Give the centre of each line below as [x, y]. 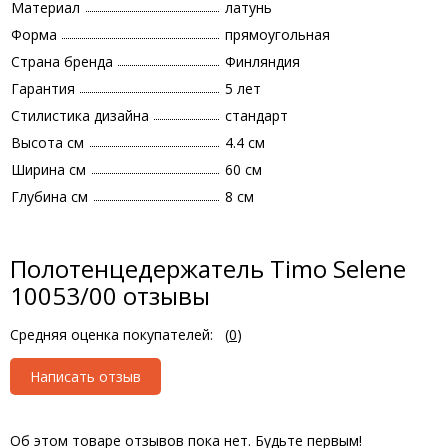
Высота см [47, 142]
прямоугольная [277, 34]
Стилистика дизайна [80, 115]
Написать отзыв [85, 376]
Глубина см [49, 196]
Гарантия [43, 88]
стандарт [256, 115]
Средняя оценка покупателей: [111, 334]
